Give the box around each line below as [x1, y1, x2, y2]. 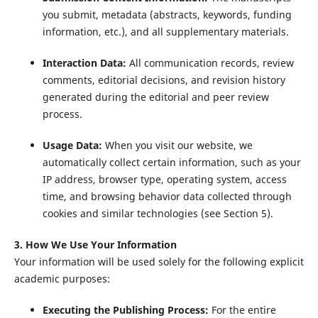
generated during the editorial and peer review [42, 90, 269, 104]
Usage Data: [42, 138, 102, 153]
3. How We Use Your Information [13, 238, 177, 252]
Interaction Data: [42, 56, 126, 70]
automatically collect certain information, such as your [42, 155, 301, 170]
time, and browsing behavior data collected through [42, 190, 292, 204]
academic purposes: [13, 272, 110, 286]
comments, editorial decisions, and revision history [42, 73, 285, 87]
